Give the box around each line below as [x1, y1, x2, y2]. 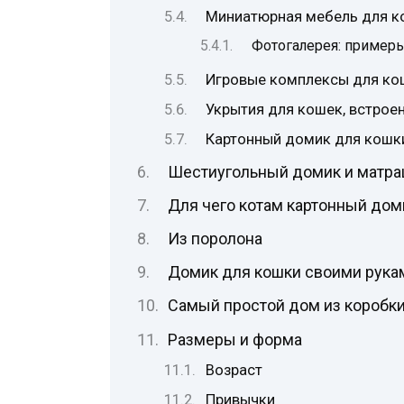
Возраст [206, 361, 263, 379]
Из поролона [167, 229, 262, 249]
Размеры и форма [167, 329, 302, 349]
